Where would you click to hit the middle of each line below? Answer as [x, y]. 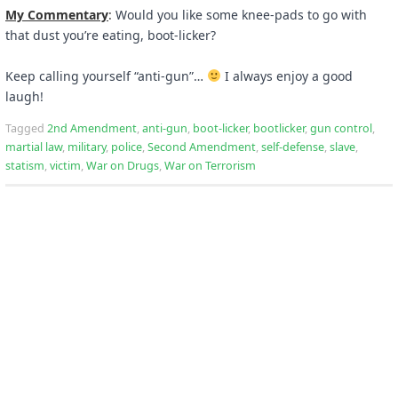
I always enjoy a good [287, 76]
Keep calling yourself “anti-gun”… [106, 76]
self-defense [293, 147]
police [127, 147]
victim [65, 165]
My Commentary [57, 14]
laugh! [24, 96]
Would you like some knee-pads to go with [241, 14]
